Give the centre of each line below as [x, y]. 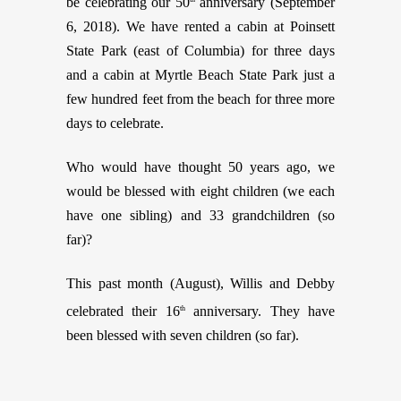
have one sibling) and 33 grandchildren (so [200, 216]
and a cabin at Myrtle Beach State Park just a [200, 75]
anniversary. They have [260, 311]
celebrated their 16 [123, 311]
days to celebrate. [115, 124]
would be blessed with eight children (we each [200, 192]
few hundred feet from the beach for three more [200, 99]
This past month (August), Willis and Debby [200, 284]
